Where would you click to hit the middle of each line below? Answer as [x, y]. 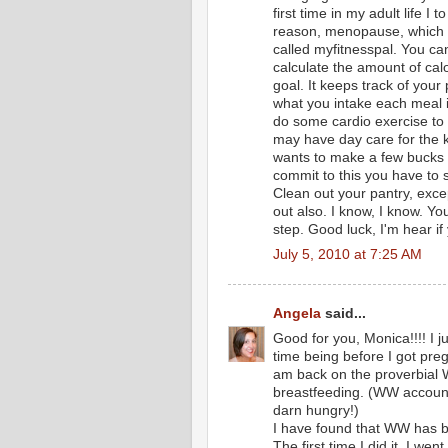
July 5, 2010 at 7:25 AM [347, 254]
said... [343, 314]
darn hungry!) [316, 411]
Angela [297, 314]
